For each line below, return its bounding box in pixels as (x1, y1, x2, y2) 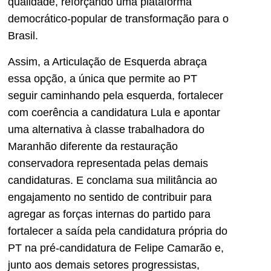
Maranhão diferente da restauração (8, 140, 178, 152)
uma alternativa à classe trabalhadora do (8, 123, 204, 135)
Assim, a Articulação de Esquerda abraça (8, 55, 207, 68)
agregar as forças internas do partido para (8, 207, 211, 220)
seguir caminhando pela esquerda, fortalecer (8, 89, 223, 102)
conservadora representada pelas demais (8, 157, 208, 169)
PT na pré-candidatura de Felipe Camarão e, (8, 241, 224, 254)
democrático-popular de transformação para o (8, 13, 229, 25)
